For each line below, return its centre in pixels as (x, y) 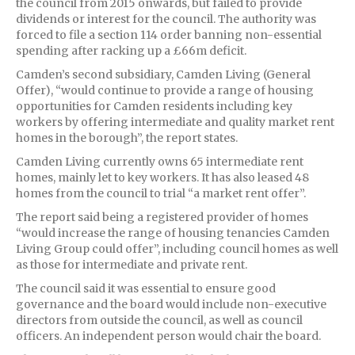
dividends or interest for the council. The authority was (166, 19)
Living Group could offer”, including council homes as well (177, 248)
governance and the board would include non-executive (171, 304)
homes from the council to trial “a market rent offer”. (161, 193)
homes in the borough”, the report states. (127, 137)
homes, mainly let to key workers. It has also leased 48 (162, 177)
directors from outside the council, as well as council (159, 320)
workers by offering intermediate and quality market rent (175, 122)
